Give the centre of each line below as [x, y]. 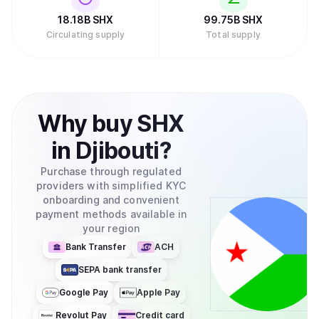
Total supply [233, 35]
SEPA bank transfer [120, 270]
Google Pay [84, 292]
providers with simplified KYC [111, 185]
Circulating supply [85, 35]
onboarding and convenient [111, 200]
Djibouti [117, 151]
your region [111, 228]
